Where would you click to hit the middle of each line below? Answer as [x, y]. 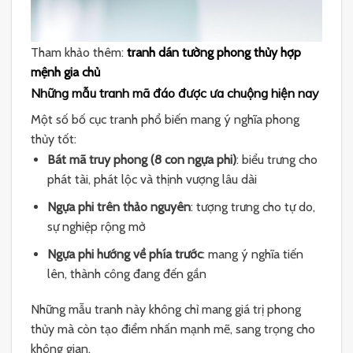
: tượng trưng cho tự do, [253, 206]
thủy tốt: [54, 139]
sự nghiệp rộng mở [96, 226]
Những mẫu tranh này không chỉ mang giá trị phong [166, 310]
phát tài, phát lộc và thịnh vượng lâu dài [152, 180]
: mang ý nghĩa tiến [253, 254]
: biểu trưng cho [277, 160]
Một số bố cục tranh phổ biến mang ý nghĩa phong [165, 119]
